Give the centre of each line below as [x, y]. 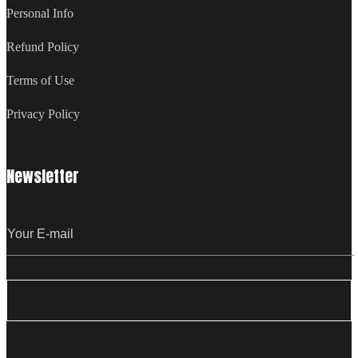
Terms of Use [40, 81]
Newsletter [43, 177]
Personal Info [40, 14]
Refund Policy [43, 47]
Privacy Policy [43, 114]
